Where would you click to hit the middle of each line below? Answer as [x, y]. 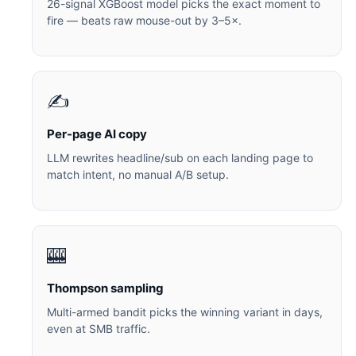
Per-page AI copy [97, 134]
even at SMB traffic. [99, 329]
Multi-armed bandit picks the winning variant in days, [185, 312]
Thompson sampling [105, 288]
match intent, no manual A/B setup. [138, 175]
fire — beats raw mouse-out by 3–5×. [144, 21]
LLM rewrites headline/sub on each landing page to [180, 158]
